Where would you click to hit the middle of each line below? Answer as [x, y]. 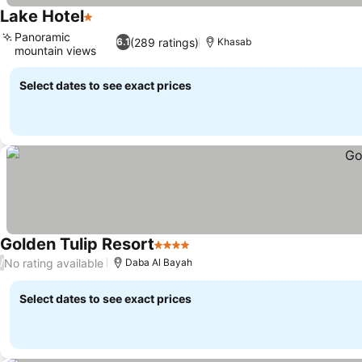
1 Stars [104, 25]
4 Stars [175, 253]
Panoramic [42, 37]
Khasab [234, 42]
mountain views [55, 51]
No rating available [54, 263]
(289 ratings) [164, 42]
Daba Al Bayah [159, 262]
